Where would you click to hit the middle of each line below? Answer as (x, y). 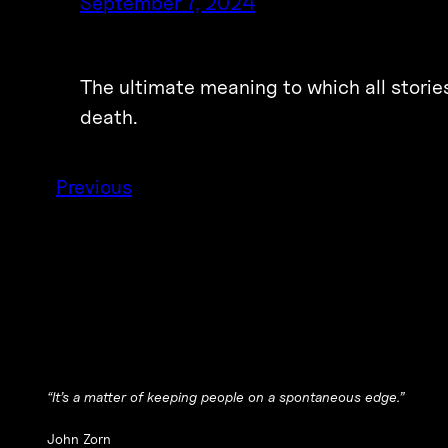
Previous (94, 187)
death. (109, 117)
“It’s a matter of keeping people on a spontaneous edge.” (226, 397)
